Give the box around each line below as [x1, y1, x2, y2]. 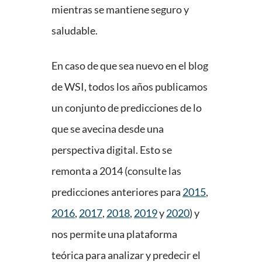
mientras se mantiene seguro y [51, 3, 189, 16]
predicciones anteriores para [51, 185, 182, 199]
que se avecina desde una [51, 122, 164, 136]
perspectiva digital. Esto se [51, 143, 172, 157]
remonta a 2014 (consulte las [51, 164, 181, 178]
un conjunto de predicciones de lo [51, 101, 202, 115]
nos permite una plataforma [51, 227, 177, 241]
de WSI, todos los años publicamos [51, 80, 208, 94]
